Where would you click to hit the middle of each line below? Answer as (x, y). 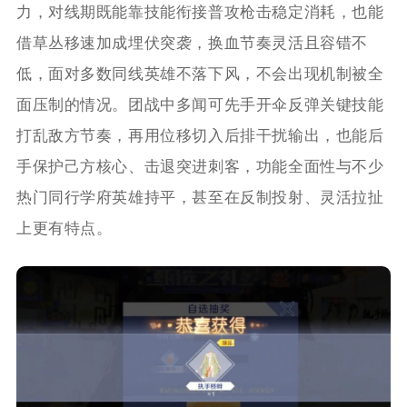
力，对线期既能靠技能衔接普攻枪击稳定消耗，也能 (200, 12)
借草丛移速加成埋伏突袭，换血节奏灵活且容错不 (192, 43)
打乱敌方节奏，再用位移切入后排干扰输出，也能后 (200, 135)
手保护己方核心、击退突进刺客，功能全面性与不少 (200, 166)
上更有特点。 (64, 228)
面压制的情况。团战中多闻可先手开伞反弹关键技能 (200, 104)
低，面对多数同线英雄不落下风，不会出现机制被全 (200, 74)
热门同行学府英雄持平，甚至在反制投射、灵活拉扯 (200, 197)
